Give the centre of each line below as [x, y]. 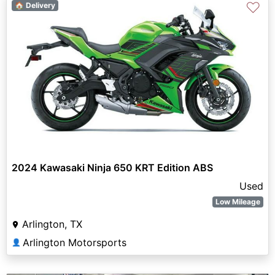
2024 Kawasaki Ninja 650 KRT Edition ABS [112, 168]
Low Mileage [238, 202]
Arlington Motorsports [75, 243]
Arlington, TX [52, 224]
